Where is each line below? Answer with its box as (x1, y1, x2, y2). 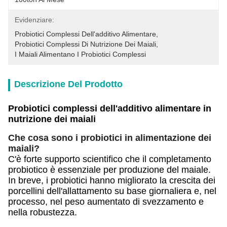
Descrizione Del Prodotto (14, 79, 123, 89)
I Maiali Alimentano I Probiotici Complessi (15, 50, 146, 58)
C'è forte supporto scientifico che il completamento (8, 154, 211, 164)
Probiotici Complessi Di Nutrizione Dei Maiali (15, 40, 156, 48)
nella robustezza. (8, 207, 77, 217)
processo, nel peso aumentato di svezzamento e (8, 197, 204, 207)
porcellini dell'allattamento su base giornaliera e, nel (8, 186, 216, 196)
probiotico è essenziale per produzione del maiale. (8, 165, 211, 175)
